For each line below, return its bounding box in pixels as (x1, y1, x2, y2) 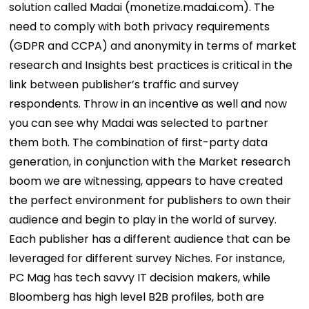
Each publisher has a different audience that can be (9, 231, 291, 248)
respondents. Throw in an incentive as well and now (9, 96, 288, 112)
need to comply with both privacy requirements (9, 19, 270, 35)
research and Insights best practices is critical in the (9, 57, 293, 74)
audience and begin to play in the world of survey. (9, 212, 277, 228)
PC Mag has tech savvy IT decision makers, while (9, 270, 271, 286)
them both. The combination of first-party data (9, 134, 268, 151)
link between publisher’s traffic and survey (9, 77, 239, 93)
